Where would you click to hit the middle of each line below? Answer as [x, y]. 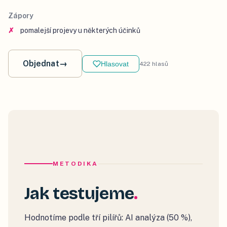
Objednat [41, 64]
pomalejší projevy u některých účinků [80, 31]
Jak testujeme [79, 194]
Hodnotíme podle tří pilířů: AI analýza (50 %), [108, 218]
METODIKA [76, 164]
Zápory [21, 16]
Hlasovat [115, 64]
